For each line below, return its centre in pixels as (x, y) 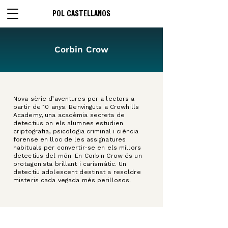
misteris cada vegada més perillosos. (72, 180)
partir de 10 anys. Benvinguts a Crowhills (76, 107)
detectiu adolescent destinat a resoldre (77, 172)
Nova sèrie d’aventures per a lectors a (74, 99)
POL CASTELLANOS (81, 13)
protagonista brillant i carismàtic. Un (70, 164)
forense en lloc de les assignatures (70, 139)
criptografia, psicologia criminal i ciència (76, 131)
